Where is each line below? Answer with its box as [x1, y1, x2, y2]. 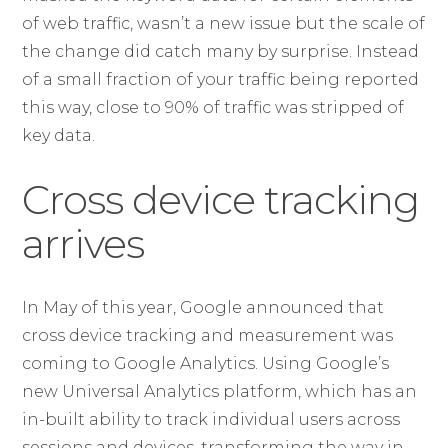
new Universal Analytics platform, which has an [22, 382, 418, 401]
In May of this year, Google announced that [22, 298, 385, 317]
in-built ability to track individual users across [22, 410, 401, 429]
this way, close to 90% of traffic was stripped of [22, 98, 405, 117]
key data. [22, 126, 96, 145]
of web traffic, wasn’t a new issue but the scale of [22, 14, 426, 33]
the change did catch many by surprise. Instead [22, 42, 420, 61]
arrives [22, 219, 145, 268]
